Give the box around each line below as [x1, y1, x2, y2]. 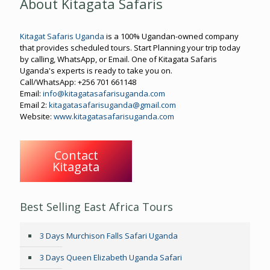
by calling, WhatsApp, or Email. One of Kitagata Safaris [20, 54, 217, 65]
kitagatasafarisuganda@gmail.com [49, 99, 176, 111]
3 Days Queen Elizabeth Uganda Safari [40, 251, 182, 263]
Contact [54, 147, 98, 164]
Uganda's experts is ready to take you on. [20, 65, 172, 77]
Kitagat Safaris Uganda [20, 31, 104, 42]
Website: [20, 111, 54, 122]
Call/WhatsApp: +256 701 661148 [20, 77, 136, 88]
